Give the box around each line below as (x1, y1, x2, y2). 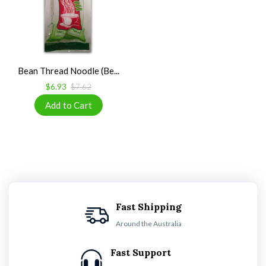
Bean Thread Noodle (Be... (18, 65, 119, 76)
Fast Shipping (115, 201, 182, 213)
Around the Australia (115, 219, 182, 228)
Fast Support (110, 246, 171, 258)
